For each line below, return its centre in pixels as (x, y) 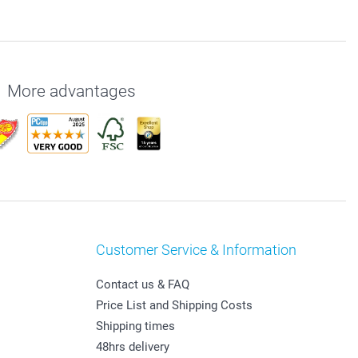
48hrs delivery (132, 347)
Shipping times (135, 326)
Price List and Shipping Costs (174, 306)
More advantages (71, 91)
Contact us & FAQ (142, 285)
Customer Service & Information (196, 250)
